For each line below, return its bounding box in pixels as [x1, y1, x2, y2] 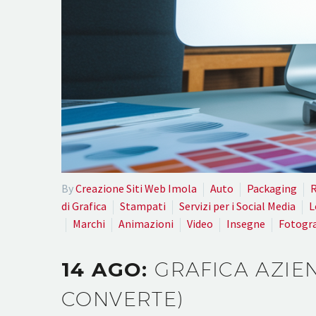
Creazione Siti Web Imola [75, 181, 197, 195]
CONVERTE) [61, 287, 184, 311]
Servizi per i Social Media [179, 198, 296, 213]
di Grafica [61, 198, 107, 213]
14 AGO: [61, 257, 155, 282]
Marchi [73, 216, 105, 231]
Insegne [226, 216, 265, 231]
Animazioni [119, 216, 174, 231]
